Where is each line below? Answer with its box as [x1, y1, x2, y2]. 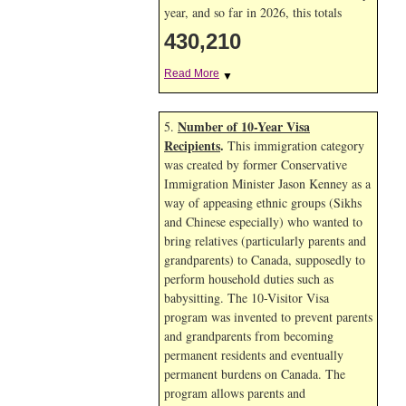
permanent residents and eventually [164, 346, 343, 363]
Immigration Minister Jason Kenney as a [164, 175, 371, 192]
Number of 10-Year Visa [178, 117, 310, 136]
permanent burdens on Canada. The [164, 365, 345, 382]
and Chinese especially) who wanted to [164, 213, 362, 230]
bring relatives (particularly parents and [164, 232, 366, 249]
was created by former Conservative [164, 156, 347, 173]
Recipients [164, 136, 220, 155]
